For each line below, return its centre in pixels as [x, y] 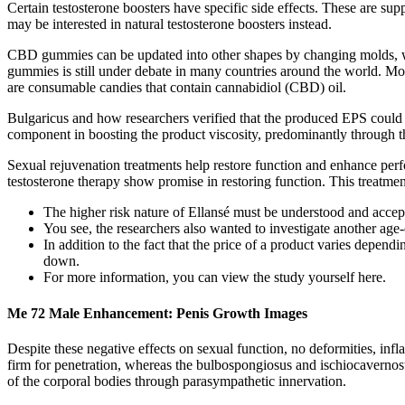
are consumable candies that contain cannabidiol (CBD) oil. [177, 88]
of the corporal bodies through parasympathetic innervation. [177, 381]
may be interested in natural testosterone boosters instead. [170, 24]
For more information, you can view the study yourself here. [215, 278]
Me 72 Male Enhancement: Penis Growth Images [157, 313]
